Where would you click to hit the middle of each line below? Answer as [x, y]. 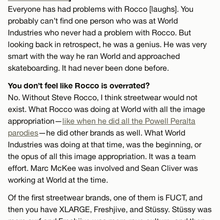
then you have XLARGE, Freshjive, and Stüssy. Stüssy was [110, 209]
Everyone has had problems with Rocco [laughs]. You [101, 9]
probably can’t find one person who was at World [93, 21]
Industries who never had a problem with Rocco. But [99, 33]
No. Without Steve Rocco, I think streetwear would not [103, 97]
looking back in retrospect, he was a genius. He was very [107, 44]
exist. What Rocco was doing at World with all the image [107, 109]
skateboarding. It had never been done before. [88, 68]
